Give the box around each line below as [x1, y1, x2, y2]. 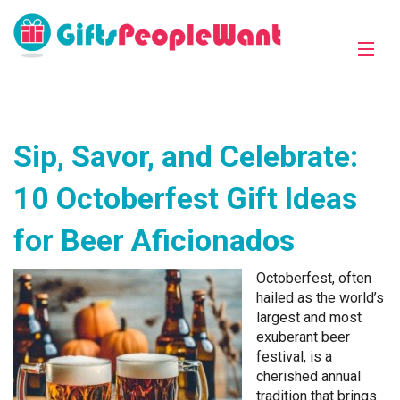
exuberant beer [256, 329, 350, 346]
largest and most [256, 309, 362, 326]
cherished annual [256, 368, 361, 385]
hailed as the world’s [256, 289, 384, 306]
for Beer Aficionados [13, 222, 295, 258]
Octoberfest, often [256, 270, 371, 287]
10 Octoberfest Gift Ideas [13, 180, 357, 216]
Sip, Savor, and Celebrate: [13, 138, 358, 174]
